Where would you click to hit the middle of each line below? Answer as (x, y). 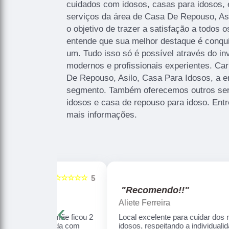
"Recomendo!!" (111, 190)
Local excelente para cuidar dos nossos (141, 217)
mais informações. (102, 114)
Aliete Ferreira (100, 203)
